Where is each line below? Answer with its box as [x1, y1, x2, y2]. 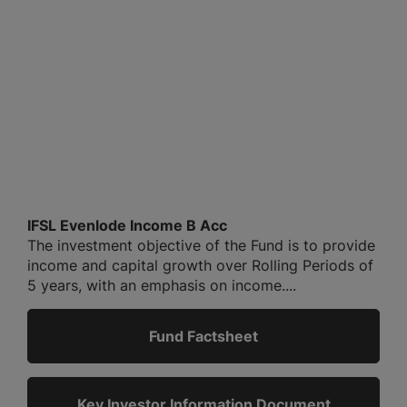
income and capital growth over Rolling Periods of [27, 256, 373, 275]
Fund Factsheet [149, 327, 258, 346]
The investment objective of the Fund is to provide [27, 236, 375, 255]
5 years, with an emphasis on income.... [27, 276, 296, 295]
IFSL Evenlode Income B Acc [27, 216, 227, 235]
